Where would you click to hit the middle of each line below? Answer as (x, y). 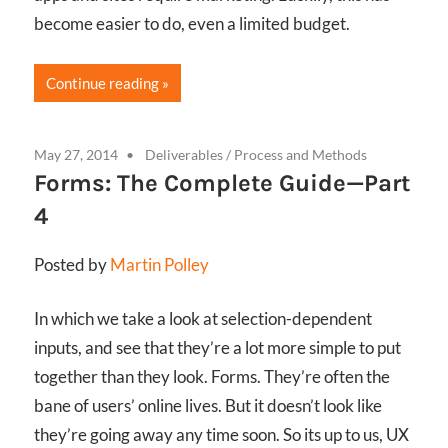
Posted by (72, 264)
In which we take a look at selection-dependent (203, 319)
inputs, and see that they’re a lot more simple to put (217, 348)
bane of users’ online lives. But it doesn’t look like (208, 406)
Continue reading (102, 82)
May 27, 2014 (76, 154)
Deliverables (184, 154)
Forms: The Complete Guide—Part (222, 182)
